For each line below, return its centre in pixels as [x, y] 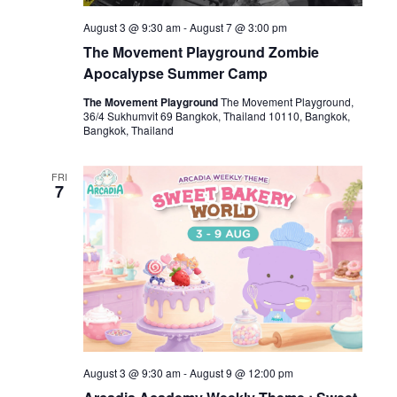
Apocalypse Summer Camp [175, 74]
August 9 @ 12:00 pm [241, 373]
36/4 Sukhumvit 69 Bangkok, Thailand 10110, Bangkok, [216, 116]
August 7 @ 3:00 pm [238, 27]
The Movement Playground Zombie [201, 52]
